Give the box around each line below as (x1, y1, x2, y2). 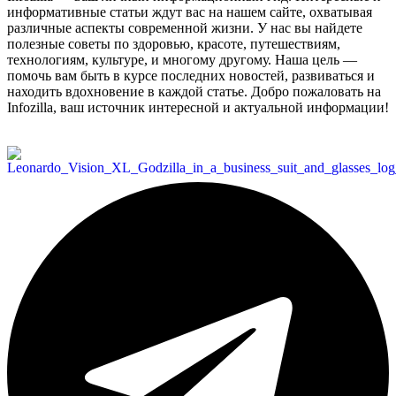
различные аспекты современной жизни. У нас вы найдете (7, 20, 362, 36)
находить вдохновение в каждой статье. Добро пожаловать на (7, 84, 381, 100)
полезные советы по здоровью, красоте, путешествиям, (7, 36, 340, 52)
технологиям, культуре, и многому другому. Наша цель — (7, 52, 357, 68)
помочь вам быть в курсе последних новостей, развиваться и (7, 68, 375, 84)
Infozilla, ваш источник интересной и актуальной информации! (7, 100, 389, 116)
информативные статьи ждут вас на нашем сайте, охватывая (7, 4, 372, 20)
